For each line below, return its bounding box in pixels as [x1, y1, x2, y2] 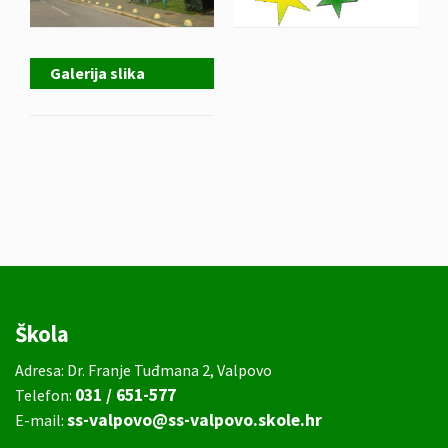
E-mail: [15, 409, 67, 430]
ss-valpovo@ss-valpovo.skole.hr [67, 408, 322, 431]
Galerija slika [50, 62, 145, 83]
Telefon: [15, 384, 75, 405]
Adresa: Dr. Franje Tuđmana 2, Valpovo [15, 359, 272, 380]
